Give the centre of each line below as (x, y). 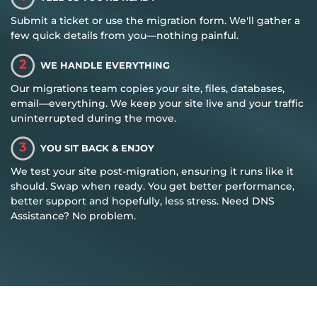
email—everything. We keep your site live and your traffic (157, 103)
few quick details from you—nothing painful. (125, 36)
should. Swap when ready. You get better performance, (153, 186)
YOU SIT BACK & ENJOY (97, 148)
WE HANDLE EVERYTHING (105, 65)
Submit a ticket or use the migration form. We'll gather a (156, 21)
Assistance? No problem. (74, 215)
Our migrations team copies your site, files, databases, (148, 88)
